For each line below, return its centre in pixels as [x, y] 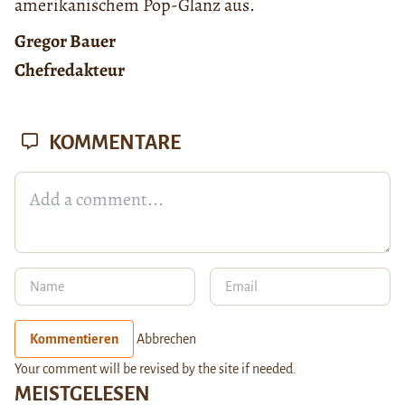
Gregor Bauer [65, 42]
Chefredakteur [70, 71]
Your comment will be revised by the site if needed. [155, 369]
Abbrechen [166, 339]
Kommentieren [74, 339]
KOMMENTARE [113, 143]
